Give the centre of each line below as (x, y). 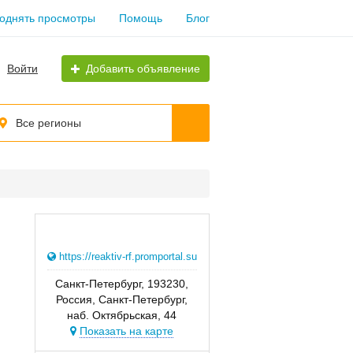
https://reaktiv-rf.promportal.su (128, 256)
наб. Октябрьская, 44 (122, 315)
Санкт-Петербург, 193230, (122, 284)
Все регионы (48, 123)
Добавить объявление (143, 69)
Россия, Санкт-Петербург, (122, 299)
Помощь (141, 18)
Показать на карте (127, 331)
